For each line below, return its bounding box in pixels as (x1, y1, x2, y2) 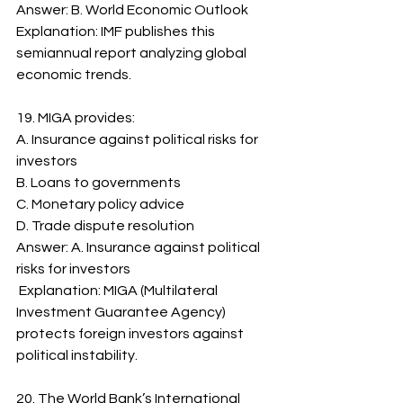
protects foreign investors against (16, 327, 246, 341)
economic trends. (16, 67, 131, 82)
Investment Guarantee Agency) (16, 305, 228, 319)
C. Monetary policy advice (16, 197, 184, 211)
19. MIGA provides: (16, 111, 135, 125)
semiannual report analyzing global (16, 46, 249, 60)
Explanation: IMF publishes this (16, 24, 218, 39)
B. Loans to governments (16, 175, 181, 190)
